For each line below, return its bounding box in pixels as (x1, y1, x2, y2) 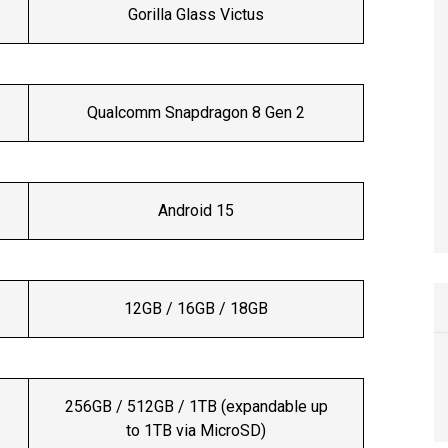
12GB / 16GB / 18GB (124, 299, 268, 319)
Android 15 (158, 201, 234, 221)
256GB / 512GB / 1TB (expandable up (64, 397, 328, 417)
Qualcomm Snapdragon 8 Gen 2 (87, 103, 305, 123)
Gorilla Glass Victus (128, 5, 264, 25)
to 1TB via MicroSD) (126, 421, 266, 441)
